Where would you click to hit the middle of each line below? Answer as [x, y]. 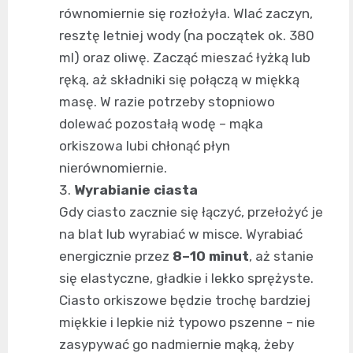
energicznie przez [116, 256]
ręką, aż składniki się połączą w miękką [179, 80]
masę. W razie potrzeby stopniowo [167, 102]
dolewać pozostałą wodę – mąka [161, 124]
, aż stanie [281, 256]
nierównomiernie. [113, 168]
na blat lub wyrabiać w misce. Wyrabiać [181, 234]
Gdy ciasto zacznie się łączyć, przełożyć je [191, 212]
